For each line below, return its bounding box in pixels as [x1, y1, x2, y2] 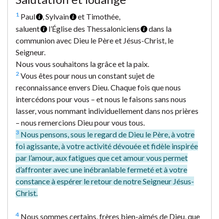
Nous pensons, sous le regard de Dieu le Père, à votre [19, 129, 195, 139]
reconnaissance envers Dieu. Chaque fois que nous [16, 82, 181, 92]
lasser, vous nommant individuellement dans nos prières [16, 106, 198, 115]
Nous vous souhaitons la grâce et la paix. [16, 59, 149, 68]
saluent [16, 23, 40, 33]
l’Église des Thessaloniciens [47, 23, 140, 33]
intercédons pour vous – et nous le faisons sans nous [16, 94, 186, 104]
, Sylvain [43, 11, 69, 21]
